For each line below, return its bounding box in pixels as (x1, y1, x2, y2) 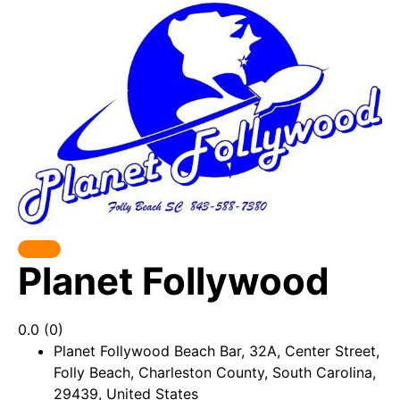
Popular (18, 213, 70, 231)
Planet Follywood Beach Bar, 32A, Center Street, (54, 342, 379, 360)
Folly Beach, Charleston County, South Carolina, (54, 363, 376, 381)
